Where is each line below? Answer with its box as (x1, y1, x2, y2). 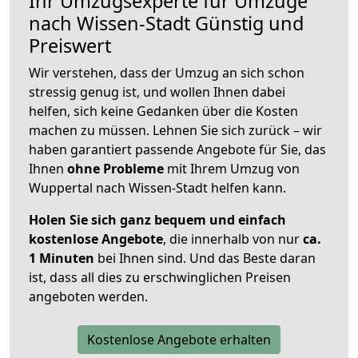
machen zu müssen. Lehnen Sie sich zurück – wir (29, 121, 322, 140)
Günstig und (190, 10, 304, 37)
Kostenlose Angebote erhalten (87, 331, 271, 349)
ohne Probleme (67, 160, 164, 178)
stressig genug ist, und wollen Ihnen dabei (29, 83, 285, 101)
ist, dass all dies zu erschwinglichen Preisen (29, 268, 291, 287)
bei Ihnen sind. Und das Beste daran (94, 249, 316, 268)
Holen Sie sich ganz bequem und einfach (29, 211, 286, 229)
